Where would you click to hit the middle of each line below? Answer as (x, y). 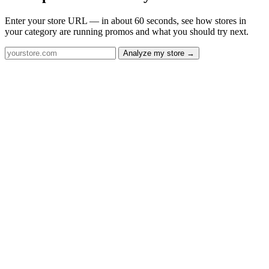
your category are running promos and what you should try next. (127, 32)
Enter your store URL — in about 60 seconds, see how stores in (125, 21)
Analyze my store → (159, 53)
